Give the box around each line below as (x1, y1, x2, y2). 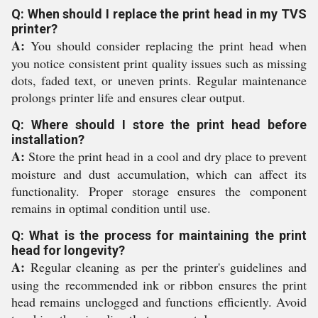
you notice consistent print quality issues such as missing (11, 55, 307, 72)
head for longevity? (11, 243, 125, 258)
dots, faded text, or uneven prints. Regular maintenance (11, 72, 307, 89)
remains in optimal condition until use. (11, 199, 211, 216)
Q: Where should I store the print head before (11, 117, 307, 132)
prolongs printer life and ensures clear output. (11, 89, 246, 106)
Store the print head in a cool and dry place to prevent (25, 148, 307, 165)
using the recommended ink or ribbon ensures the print (11, 276, 307, 293)
